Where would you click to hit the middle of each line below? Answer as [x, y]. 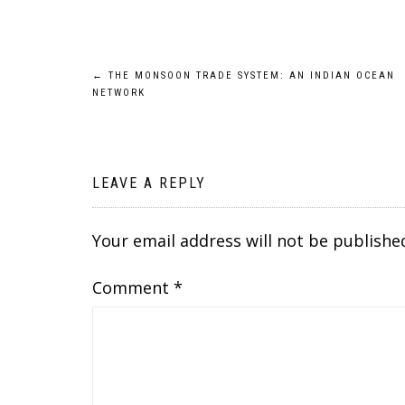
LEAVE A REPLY [149, 183]
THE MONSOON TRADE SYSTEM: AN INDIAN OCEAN [250, 75]
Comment [133, 287]
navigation [158, 122]
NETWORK [119, 93]
